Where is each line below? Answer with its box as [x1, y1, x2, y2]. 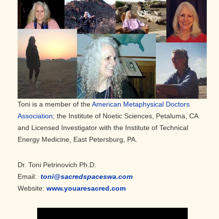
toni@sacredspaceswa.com [41, 173, 132, 181]
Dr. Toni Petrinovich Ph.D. [18, 161, 96, 169]
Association [18, 112, 53, 120]
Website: [18, 184, 46, 193]
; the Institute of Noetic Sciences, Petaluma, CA [53, 112, 198, 120]
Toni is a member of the [18, 100, 92, 109]
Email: [18, 173, 41, 181]
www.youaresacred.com [46, 184, 126, 193]
